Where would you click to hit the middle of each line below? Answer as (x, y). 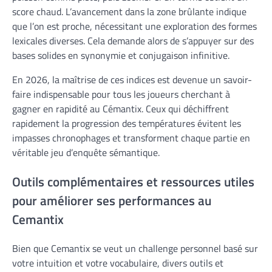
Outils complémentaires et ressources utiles (133, 181)
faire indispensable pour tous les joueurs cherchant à (121, 94)
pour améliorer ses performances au (112, 200)
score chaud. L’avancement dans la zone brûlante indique (129, 11)
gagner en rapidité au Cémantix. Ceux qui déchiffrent (121, 108)
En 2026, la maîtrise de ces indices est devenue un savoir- (132, 79)
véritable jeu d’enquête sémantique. (86, 152)
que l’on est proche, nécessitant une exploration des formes (134, 26)
